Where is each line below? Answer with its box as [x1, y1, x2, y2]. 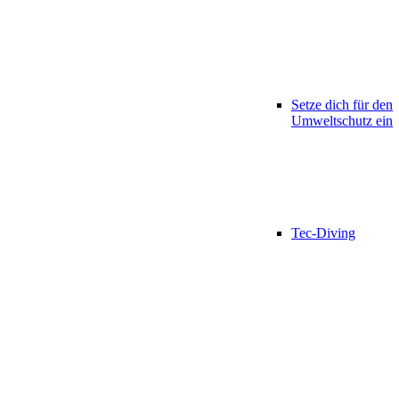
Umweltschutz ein [291, 113, 393, 128]
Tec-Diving [291, 225, 355, 240]
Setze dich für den [291, 97, 393, 112]
